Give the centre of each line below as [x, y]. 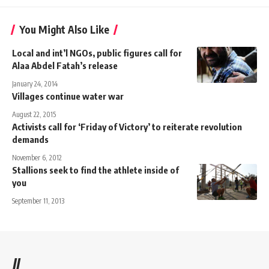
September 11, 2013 [38, 201]
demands [30, 139]
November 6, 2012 [37, 157]
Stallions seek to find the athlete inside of [95, 170]
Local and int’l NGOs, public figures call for [97, 53]
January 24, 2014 [35, 83]
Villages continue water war [68, 96]
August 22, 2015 [34, 114]
